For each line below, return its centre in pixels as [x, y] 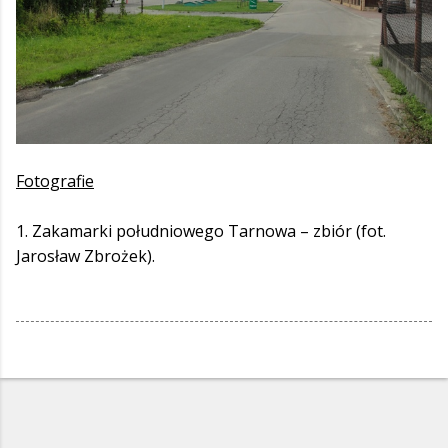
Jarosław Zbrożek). [85, 256]
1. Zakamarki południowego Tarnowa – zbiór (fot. [201, 231]
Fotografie [55, 181]
